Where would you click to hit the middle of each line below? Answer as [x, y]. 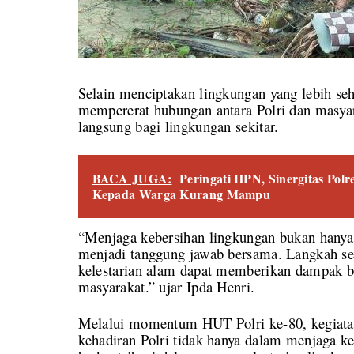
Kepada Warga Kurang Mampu [181, 194]
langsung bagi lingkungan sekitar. [178, 126]
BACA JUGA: [132, 178]
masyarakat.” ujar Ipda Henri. [166, 286]
